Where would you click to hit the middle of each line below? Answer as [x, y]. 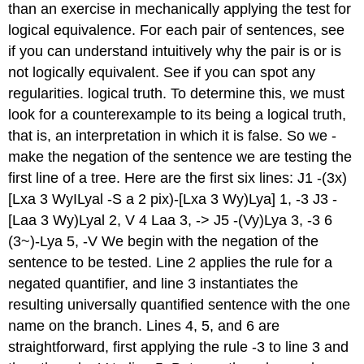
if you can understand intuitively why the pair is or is [175, 52]
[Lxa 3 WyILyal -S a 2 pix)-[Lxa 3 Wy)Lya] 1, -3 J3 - [173, 199]
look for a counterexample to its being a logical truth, [178, 115]
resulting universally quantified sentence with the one [180, 305]
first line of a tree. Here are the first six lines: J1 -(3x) [178, 178]
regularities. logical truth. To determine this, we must [177, 94]
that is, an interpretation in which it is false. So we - [173, 136]
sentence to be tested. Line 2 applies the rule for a [171, 263]
